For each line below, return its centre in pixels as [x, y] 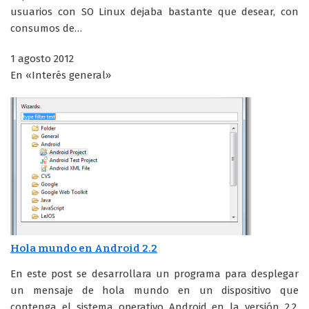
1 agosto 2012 [42, 58]
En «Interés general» [61, 75]
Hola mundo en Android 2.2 [84, 248]
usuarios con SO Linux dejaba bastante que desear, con [154, 11]
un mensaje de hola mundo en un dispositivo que [154, 291]
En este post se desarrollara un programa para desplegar [154, 274]
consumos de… [46, 28]
